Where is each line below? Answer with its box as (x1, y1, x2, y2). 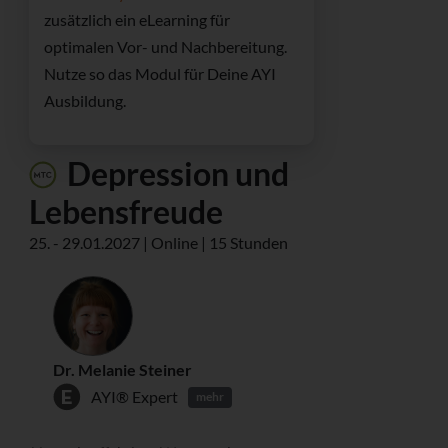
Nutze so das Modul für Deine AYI (44, 64, 276, 84)
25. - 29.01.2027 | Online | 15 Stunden (29, 233, 288, 253)
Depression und (61, 154, 289, 194)
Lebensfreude (29, 192, 223, 232)
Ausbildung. (44, 91, 129, 111)
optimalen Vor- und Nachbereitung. (44, 37, 287, 57)
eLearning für (139, 10, 230, 30)
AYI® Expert (91, 387, 178, 407)
